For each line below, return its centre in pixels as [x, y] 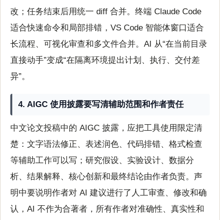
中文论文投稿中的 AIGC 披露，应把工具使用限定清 [106, 128]
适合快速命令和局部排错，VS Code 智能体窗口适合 [107, 27]
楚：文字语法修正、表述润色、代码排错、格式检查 [106, 144]
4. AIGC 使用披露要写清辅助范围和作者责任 [101, 104]
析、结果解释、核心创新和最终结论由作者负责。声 [106, 177]
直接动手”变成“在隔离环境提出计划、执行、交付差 [105, 60]
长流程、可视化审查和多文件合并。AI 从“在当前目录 [109, 44]
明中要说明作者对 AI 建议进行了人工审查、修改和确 [109, 193]
